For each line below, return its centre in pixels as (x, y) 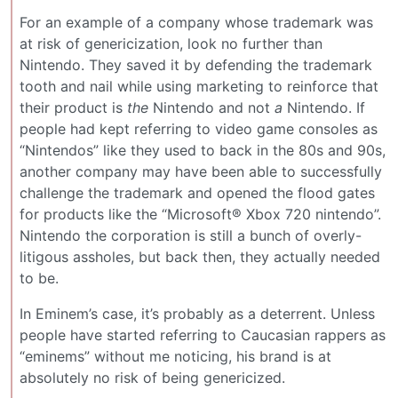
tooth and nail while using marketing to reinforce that (199, 87)
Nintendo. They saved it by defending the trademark (196, 65)
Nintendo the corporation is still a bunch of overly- (191, 236)
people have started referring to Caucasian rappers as (203, 335)
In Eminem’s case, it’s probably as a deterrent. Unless (197, 314)
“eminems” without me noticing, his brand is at (175, 357)
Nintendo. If (324, 108)
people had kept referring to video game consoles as (199, 129)
